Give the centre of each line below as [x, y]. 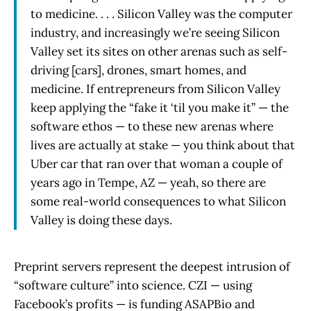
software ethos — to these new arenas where [152, 126]
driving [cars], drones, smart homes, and [138, 70]
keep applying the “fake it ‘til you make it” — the [160, 107]
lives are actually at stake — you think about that [163, 145]
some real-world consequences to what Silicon [158, 201]
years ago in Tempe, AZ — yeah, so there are [148, 182]
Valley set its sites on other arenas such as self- [159, 51]
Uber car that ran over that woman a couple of [157, 163]
